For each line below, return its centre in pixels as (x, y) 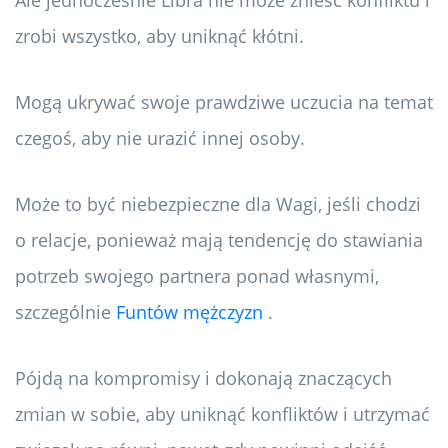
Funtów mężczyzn (189, 312)
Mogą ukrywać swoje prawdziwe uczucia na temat (224, 102)
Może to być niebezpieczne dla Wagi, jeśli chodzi (218, 204)
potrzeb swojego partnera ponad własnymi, (197, 276)
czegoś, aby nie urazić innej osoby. (160, 138)
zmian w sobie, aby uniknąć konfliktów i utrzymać (222, 414)
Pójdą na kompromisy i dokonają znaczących (203, 378)
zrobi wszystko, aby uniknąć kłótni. (159, 36)
